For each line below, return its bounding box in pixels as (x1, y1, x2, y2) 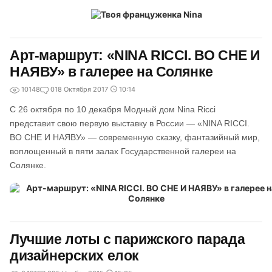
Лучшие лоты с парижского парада (10, 231, 245, 247)
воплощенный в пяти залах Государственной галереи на (10, 146, 236, 156)
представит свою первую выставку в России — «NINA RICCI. (10, 118, 250, 128)
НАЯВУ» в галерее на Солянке (10, 64, 213, 80)
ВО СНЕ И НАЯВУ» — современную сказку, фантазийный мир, (10, 132, 260, 142)
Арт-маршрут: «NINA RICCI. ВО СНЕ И (10, 47, 260, 63)
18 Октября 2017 (55, 85, 108, 93)
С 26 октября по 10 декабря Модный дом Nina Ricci (10, 104, 216, 114)
